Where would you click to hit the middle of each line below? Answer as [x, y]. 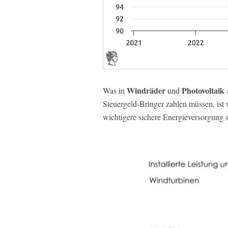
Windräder [145, 91]
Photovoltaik [204, 91]
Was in [114, 91]
